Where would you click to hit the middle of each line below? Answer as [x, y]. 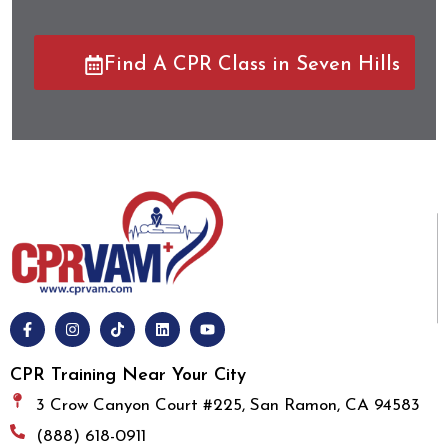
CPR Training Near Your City [128, 375]
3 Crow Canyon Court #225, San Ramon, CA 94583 [227, 405]
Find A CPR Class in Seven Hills [251, 65]
